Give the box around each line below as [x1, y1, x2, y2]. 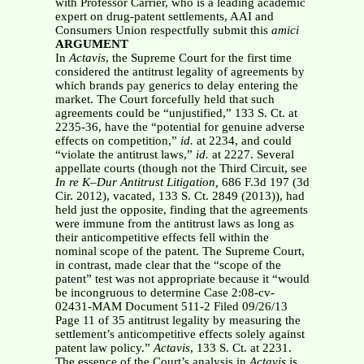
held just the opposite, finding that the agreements [54, 203, 308, 217]
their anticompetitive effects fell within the [54, 231, 269, 245]
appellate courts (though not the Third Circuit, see [54, 162, 307, 175]
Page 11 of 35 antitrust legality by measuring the [54, 314, 301, 327]
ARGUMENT [54, 37, 128, 51]
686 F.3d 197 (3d [218, 175, 310, 189]
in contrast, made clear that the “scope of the [54, 258, 281, 272]
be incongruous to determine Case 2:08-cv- [54, 286, 275, 300]
